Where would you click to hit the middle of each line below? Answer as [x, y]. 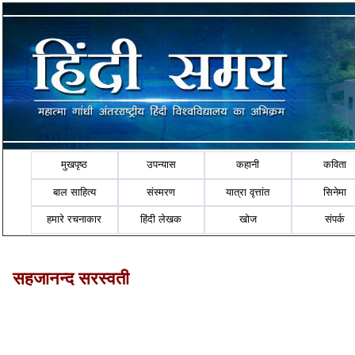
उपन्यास [161, 165]
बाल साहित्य [74, 192]
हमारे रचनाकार [74, 219]
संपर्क [335, 219]
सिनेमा [335, 192]
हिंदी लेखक [161, 219]
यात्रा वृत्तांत [248, 192]
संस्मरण [161, 192]
